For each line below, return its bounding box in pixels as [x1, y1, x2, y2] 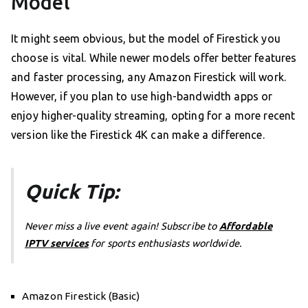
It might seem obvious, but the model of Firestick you [11, 32, 280, 45]
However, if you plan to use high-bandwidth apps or [11, 89, 273, 102]
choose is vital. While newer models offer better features [11, 51, 297, 64]
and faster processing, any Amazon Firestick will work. [11, 70, 287, 83]
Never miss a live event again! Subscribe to [25, 220, 219, 232]
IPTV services [25, 237, 89, 249]
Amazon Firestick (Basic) [22, 289, 140, 302]
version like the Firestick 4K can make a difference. [11, 128, 265, 141]
